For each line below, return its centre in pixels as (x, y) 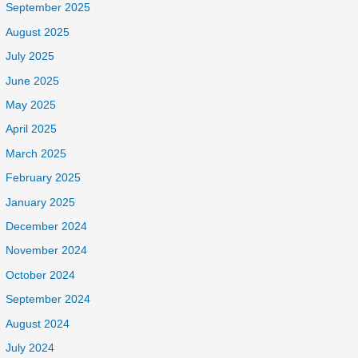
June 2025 (33, 81)
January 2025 (41, 202)
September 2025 (48, 8)
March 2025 (36, 153)
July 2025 (30, 57)
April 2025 (32, 129)
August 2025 (38, 32)
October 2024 (41, 275)
